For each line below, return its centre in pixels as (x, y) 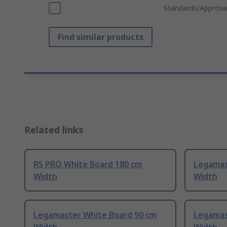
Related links (54, 130)
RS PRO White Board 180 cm (88, 164)
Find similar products (101, 37)
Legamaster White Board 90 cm (95, 215)
